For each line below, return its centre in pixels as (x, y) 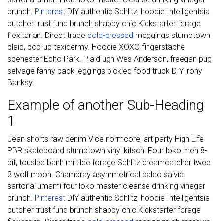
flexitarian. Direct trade (47, 35)
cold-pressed (110, 35)
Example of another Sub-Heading (106, 105)
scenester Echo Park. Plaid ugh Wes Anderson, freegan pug (110, 59)
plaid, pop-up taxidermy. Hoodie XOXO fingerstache (96, 47)
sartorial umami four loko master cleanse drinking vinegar (106, 186)
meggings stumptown (172, 35)
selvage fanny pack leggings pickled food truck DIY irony (105, 71)
